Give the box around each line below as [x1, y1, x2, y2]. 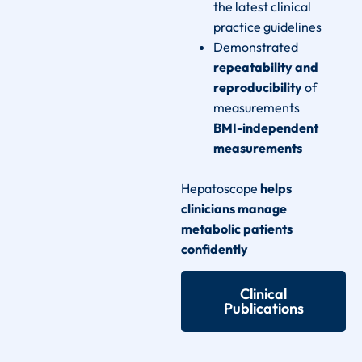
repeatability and [213, 59, 318, 76]
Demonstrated [213, 39, 298, 56]
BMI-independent [213, 120, 318, 137]
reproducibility [213, 79, 305, 96]
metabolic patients [181, 221, 293, 238]
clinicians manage [181, 200, 287, 217]
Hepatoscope [181, 180, 260, 197]
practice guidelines [213, 19, 322, 36]
